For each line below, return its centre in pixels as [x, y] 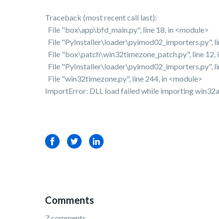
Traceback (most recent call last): [101, 17]
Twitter [80, 141]
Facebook [62, 141]
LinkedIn [103, 141]
